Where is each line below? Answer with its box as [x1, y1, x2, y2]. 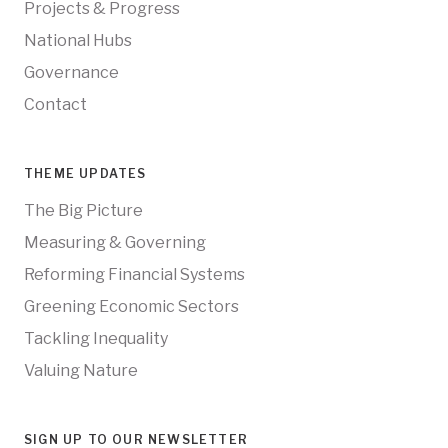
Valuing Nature [24, 361, 138, 381]
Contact [24, 95, 87, 115]
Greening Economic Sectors [24, 297, 239, 317]
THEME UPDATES [24, 166, 147, 182]
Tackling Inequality [24, 329, 168, 349]
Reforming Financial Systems [24, 265, 245, 285]
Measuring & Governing [24, 233, 206, 253]
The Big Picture [24, 201, 143, 221]
